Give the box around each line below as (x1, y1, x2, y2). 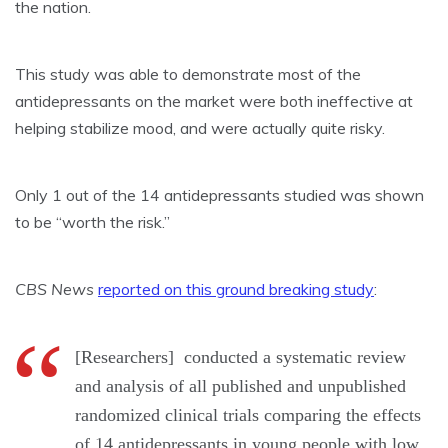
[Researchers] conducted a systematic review (75, 347, 406, 368)
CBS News (15, 279, 94, 300)
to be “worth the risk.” (15, 212, 170, 233)
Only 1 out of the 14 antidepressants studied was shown (15, 185, 424, 206)
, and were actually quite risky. (173, 118, 385, 139)
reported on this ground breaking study (98, 279, 374, 300)
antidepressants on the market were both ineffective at (15, 91, 413, 112)
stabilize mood (70, 118, 173, 139)
